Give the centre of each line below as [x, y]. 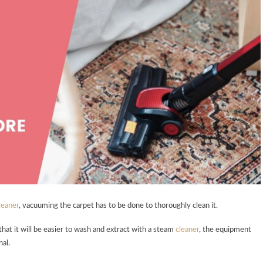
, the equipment [225, 230]
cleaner [187, 230]
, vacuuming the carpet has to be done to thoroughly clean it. [118, 206]
